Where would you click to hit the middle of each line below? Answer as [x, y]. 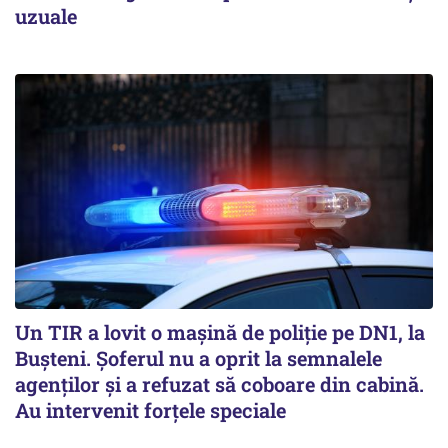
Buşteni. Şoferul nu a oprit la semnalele [198, 358]
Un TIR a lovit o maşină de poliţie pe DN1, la [220, 332]
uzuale [46, 16]
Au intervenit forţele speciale [150, 410]
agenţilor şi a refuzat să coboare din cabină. [219, 384]
